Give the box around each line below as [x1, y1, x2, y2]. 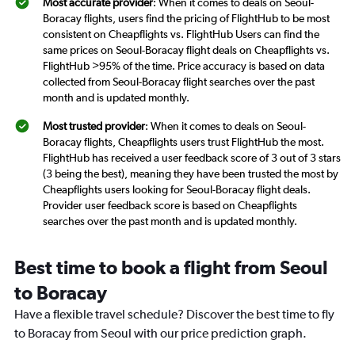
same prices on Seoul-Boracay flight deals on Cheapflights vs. [43, 44, 330, 56]
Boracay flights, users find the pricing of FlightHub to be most [43, 12, 330, 25]
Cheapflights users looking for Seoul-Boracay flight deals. [43, 183, 311, 196]
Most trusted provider [43, 120, 145, 132]
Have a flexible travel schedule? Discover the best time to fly [14, 307, 334, 322]
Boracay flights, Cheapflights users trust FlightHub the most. [43, 136, 324, 148]
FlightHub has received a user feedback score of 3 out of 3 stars [43, 151, 341, 164]
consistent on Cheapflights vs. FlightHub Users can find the [43, 28, 319, 40]
